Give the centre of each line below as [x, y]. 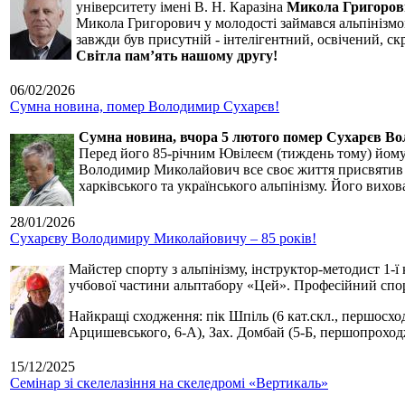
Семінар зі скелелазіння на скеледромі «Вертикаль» [169, 383]
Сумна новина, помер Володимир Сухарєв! [145, 107]
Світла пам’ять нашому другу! [177, 56]
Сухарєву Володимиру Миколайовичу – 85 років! [163, 239]
